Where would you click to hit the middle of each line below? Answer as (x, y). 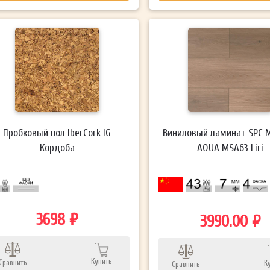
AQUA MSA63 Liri (231, 148)
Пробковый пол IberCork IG (57, 133)
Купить (102, 261)
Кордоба (57, 148)
